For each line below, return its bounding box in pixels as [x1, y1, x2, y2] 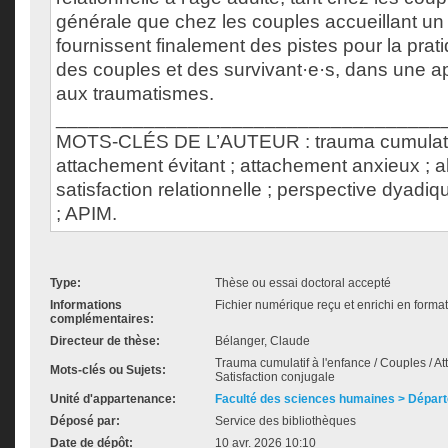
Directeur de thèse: [50, 334, 160, 348]
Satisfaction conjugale [215, 370, 335, 384]
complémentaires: [50, 312, 154, 326]
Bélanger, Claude [215, 334, 310, 348]
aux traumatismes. [56, 83, 214, 104]
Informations [50, 298, 122, 312]
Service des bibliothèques [215, 414, 356, 428]
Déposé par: [50, 414, 120, 428]
